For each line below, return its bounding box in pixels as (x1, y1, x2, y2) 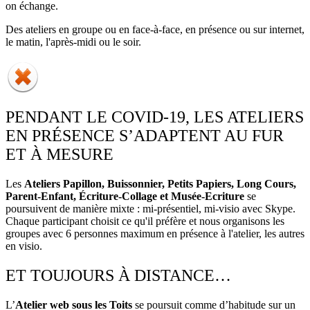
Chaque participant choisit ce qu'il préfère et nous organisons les (6, 215, 284, 228)
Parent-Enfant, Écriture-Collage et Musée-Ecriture (6, 190, 244, 203)
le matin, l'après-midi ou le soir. (6, 36, 141, 48)
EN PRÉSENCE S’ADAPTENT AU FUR (6, 127, 284, 145)
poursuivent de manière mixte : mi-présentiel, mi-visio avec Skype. (6, 203, 295, 215)
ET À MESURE (6, 145, 113, 164)
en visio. (6, 240, 42, 253)
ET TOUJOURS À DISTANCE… (6, 266, 231, 285)
